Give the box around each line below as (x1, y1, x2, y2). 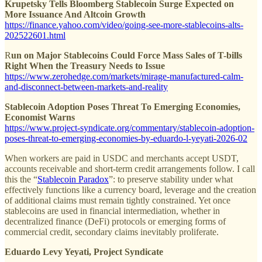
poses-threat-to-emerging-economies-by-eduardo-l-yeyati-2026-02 (5, 133, 247, 143)
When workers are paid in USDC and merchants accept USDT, (5, 153, 239, 163)
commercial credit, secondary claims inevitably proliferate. (5, 226, 219, 237)
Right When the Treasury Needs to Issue (5, 60, 165, 71)
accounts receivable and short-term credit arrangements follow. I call (5, 163, 255, 174)
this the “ (5, 174, 37, 184)
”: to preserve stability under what (109, 174, 233, 184)
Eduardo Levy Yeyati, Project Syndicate (5, 246, 163, 257)
